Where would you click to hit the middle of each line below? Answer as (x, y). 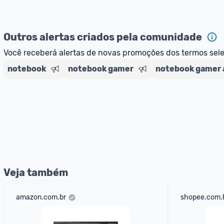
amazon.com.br (41, 197)
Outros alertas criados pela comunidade (103, 37)
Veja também (36, 172)
